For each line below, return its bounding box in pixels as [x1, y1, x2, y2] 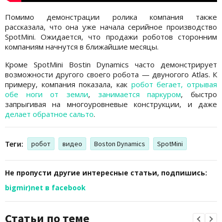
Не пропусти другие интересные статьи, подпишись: [5, 167, 207, 177]
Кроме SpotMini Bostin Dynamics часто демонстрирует [5, 59, 217, 69]
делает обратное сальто [5, 109, 94, 119]
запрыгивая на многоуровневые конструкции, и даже [5, 99, 217, 109]
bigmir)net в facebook [5, 182, 86, 192]
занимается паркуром [98, 89, 181, 99]
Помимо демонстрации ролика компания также [5, 11, 217, 22]
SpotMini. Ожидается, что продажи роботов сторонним [5, 31, 217, 42]
